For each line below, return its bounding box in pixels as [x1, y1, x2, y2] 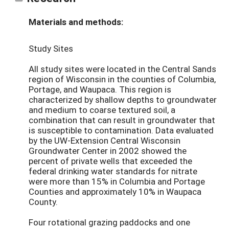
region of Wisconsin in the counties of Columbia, [29, 73, 216, 85]
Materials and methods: [29, 16, 123, 28]
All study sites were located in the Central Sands [29, 63, 216, 75]
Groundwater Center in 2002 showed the [29, 145, 187, 157]
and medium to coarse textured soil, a [29, 104, 175, 116]
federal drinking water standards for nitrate [29, 165, 197, 177]
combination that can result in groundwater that [29, 114, 215, 126]
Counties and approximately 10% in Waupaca [29, 186, 201, 198]
